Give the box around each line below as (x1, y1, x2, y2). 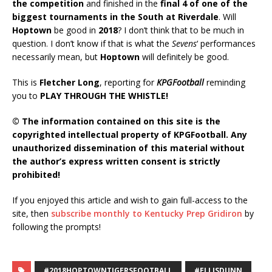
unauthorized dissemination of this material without (12, 141, 245, 154)
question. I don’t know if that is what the (12, 37, 172, 49)
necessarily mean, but (12, 50, 98, 63)
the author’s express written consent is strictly (12, 155, 220, 167)
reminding (204, 76, 245, 88)
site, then (12, 207, 51, 219)
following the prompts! (12, 220, 101, 233)
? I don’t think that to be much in (118, 24, 244, 36)
